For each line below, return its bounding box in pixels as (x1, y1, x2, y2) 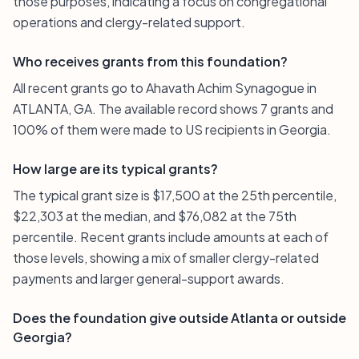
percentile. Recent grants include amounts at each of (13, 228, 329, 245)
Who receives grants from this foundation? (13, 53, 288, 70)
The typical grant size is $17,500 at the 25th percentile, (13, 187, 337, 204)
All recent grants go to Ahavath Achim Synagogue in (13, 79, 317, 96)
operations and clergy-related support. (13, 14, 245, 30)
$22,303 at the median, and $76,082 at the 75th (13, 208, 296, 224)
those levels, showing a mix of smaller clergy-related (13, 249, 319, 266)
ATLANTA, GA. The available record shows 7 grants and (13, 100, 333, 117)
